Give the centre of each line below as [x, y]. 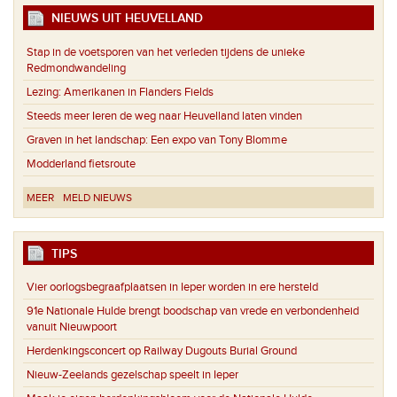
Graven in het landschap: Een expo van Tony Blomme [157, 140]
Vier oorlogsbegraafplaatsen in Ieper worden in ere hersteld [172, 288]
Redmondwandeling [76, 68]
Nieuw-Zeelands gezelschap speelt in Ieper [132, 375]
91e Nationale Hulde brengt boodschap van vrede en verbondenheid [193, 311]
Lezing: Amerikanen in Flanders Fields [120, 92]
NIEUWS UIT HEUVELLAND [124, 19]
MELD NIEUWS [97, 197]
